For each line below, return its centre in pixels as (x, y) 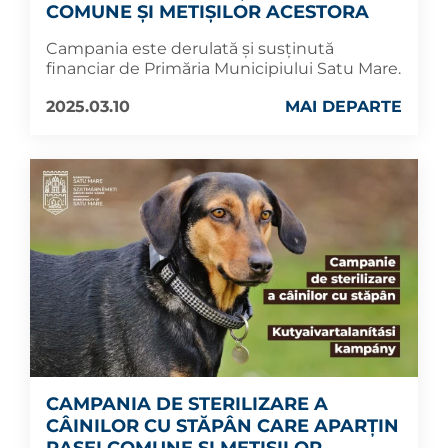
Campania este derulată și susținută (190, 48)
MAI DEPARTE (343, 106)
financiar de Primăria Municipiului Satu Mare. (223, 68)
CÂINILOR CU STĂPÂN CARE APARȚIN (222, 426)
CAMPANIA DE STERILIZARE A (187, 404)
